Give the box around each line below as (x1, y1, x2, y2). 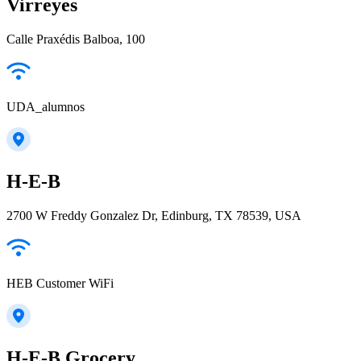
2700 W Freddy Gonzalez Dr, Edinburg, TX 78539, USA (6, 208, 301, 222)
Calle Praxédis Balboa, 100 (6, 31, 145, 46)
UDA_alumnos (6, 99, 85, 114)
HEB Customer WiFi (6, 276, 114, 290)
